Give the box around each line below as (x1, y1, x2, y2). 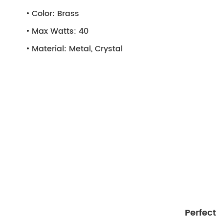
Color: (32, 7, 55, 21)
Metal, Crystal (66, 43, 123, 56)
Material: (32, 43, 66, 56)
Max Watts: (32, 25, 76, 38)
